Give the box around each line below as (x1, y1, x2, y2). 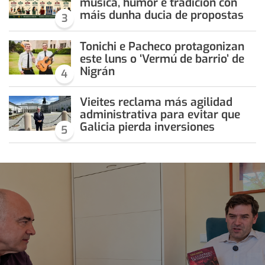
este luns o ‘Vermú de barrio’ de (79, 51, 244, 66)
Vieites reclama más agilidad (79, 95, 232, 110)
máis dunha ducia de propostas (79, 7, 244, 22)
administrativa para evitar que (79, 107, 240, 122)
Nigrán (79, 63, 115, 79)
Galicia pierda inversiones (79, 119, 215, 135)
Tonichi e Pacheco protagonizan (79, 38, 244, 54)
